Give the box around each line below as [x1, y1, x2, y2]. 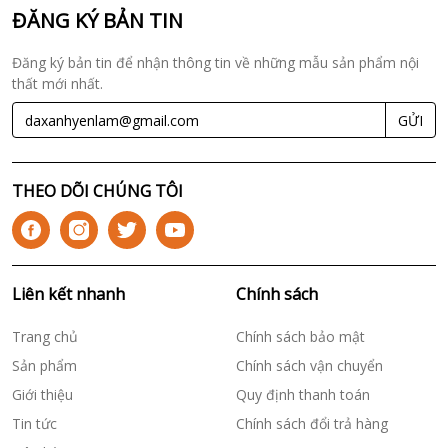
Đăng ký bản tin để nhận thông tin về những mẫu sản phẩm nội [12, 53, 419, 73]
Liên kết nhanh [12, 283, 125, 306]
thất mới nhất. [12, 74, 103, 94]
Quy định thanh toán [236, 385, 370, 405]
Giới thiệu [12, 385, 73, 405]
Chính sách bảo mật [236, 327, 365, 347]
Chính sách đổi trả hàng [236, 414, 388, 434]
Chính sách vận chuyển [236, 356, 383, 376]
